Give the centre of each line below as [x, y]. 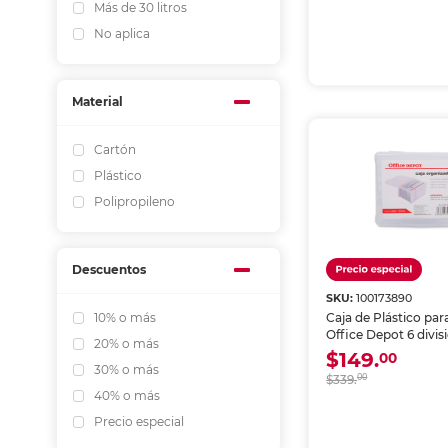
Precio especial [139, 422]
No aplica [122, 34]
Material [97, 102]
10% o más [125, 318]
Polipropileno [134, 202]
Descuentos [109, 270]
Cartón [115, 150]
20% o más [126, 344]
